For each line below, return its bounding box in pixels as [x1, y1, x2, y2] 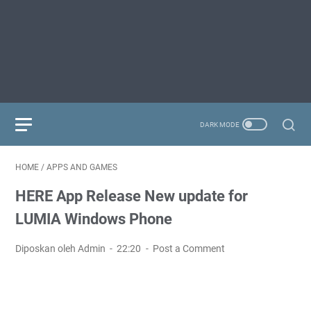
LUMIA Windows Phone [15, 210, 172, 228]
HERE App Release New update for [15, 187, 248, 205]
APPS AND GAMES [47, 162, 117, 172]
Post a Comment [152, 243, 225, 254]
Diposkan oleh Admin [15, 243, 108, 254]
